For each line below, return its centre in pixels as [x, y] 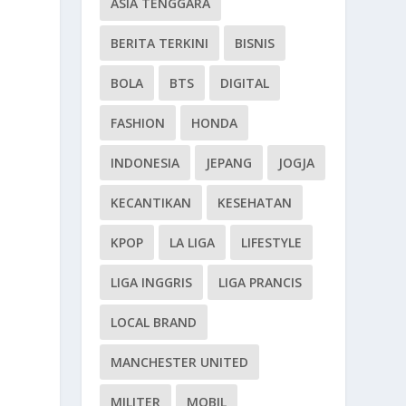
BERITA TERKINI [160, 43]
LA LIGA [193, 243]
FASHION [138, 123]
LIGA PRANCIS [261, 283]
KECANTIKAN [151, 203]
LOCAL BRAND [154, 323]
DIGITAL [245, 83]
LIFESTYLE [272, 243]
